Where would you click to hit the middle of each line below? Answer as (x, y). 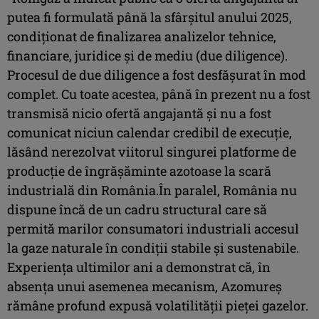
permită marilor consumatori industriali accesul (153, 228)
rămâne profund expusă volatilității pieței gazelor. (158, 305)
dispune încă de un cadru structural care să (137, 209)
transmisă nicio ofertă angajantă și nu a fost (139, 113)
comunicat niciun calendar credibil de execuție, (150, 132)
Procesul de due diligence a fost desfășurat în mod (157, 74)
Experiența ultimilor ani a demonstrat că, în (139, 267)
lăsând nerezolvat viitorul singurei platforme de (152, 151)
